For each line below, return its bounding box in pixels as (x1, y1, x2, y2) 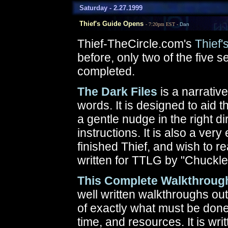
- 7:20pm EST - (146, 21, 180, 27)
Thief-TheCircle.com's (77, 37, 195, 50)
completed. (77, 65, 135, 78)
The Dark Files (77, 85, 157, 98)
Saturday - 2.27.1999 (71, 4, 142, 12)
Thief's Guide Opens (71, 20, 144, 27)
